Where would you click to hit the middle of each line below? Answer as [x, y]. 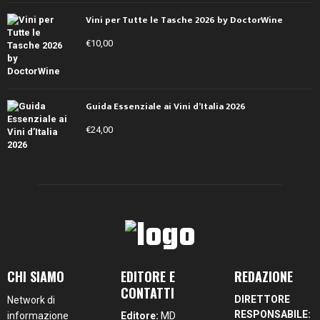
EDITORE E [148, 277]
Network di [31, 300]
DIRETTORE [262, 300]
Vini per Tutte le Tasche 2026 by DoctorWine [184, 20]
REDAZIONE [264, 277]
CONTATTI [148, 293]
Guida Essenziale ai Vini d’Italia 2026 [166, 107]
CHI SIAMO [36, 277]
